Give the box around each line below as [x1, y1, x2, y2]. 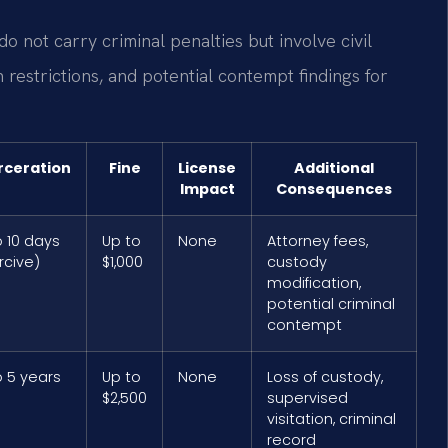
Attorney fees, [267, 231, 368, 252]
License [178, 158, 236, 179]
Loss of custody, [267, 367, 383, 388]
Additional [294, 158, 374, 179]
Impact [179, 179, 235, 200]
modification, [267, 273, 361, 294]
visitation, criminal [267, 409, 396, 430]
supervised [267, 388, 348, 409]
